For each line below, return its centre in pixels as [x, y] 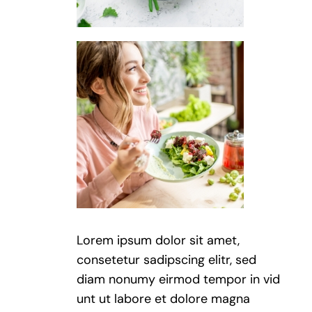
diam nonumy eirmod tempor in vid [179, 279]
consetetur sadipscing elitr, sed [167, 259]
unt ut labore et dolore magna [164, 298]
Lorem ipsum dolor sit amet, [158, 240]
